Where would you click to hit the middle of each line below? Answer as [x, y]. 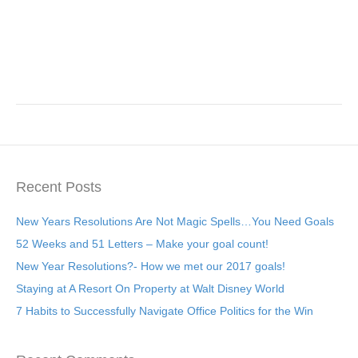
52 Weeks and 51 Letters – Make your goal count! [142, 244]
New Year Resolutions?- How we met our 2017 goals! [151, 266]
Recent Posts [59, 187]
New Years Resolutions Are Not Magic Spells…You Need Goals [175, 221]
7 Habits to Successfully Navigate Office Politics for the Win [165, 311]
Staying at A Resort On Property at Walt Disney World [150, 288]
